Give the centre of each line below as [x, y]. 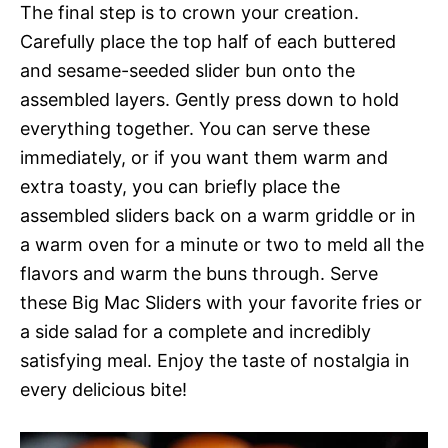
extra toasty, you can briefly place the [180, 187]
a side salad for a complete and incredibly [195, 332]
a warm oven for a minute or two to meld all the [222, 245]
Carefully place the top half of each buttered [208, 42]
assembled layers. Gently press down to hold [209, 100]
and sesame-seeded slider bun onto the [187, 71]
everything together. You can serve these [195, 129]
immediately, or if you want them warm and [204, 158]
